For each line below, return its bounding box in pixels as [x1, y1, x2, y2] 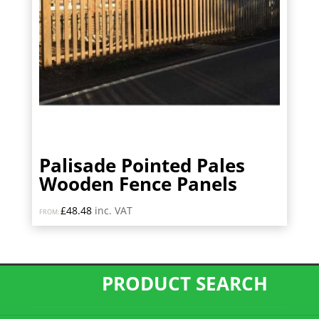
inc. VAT [94, 203, 132, 217]
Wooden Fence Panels [38, 170, 237, 197]
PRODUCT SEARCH [102, 270, 273, 296]
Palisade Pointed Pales [38, 152, 245, 178]
